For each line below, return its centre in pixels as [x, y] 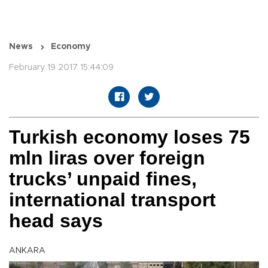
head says [56, 221]
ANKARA [27, 251]
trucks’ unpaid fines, [103, 179]
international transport [112, 200]
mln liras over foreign [107, 158]
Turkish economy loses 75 [130, 137]
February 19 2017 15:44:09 [61, 68]
